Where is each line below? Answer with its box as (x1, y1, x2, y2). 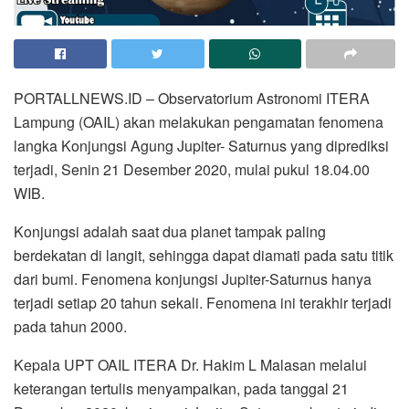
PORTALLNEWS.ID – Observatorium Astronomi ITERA (14, 87, 370, 109)
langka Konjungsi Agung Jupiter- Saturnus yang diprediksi (14, 134, 389, 156)
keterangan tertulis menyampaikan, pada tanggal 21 (14, 377, 349, 399)
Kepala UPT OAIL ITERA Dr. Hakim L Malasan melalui (14, 353, 367, 375)
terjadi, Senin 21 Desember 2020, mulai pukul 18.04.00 (14, 158, 370, 180)
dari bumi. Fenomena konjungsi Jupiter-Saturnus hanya (14, 267, 372, 289)
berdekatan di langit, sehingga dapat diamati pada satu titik (14, 244, 393, 266)
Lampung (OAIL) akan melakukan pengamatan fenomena (14, 110, 383, 132)
